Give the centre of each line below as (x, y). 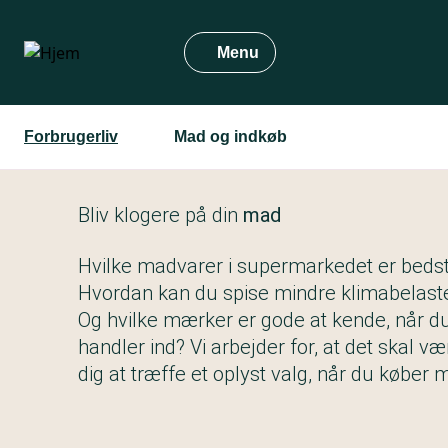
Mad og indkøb (230, 136)
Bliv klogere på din (158, 215)
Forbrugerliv (71, 136)
